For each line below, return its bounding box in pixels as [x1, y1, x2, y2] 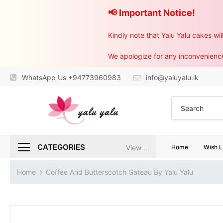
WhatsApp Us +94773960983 [22, 73, 121, 82]
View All [143, 143, 149, 152]
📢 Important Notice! [108, 7, 195, 18]
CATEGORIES [37, 142, 86, 152]
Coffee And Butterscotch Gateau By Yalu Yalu [46, 167, 194, 176]
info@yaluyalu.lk [146, 73, 199, 82]
